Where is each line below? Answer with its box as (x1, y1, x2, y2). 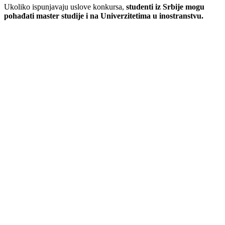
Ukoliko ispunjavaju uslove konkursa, (4, 3, 126, 12)
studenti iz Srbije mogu (126, 3, 204, 12)
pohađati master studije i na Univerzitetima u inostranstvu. (4, 12, 203, 21)
